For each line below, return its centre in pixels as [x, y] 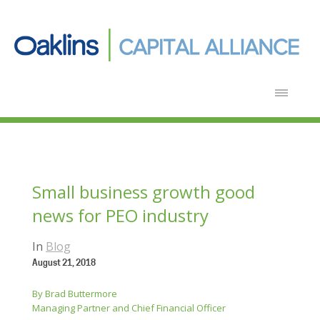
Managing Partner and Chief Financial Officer [129, 308]
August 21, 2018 [64, 264]
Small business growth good [144, 192]
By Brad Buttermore [75, 294]
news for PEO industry [120, 215]
